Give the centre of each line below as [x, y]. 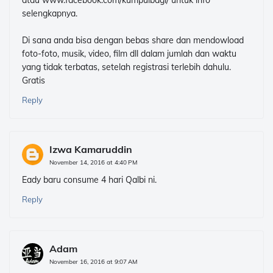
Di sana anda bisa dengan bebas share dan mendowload [133, 41]
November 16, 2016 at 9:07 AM [93, 262]
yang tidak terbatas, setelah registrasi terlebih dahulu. [126, 67]
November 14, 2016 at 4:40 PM [93, 163]
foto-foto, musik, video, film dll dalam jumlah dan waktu [129, 54]
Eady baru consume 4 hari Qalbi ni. [89, 180]
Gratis [34, 81]
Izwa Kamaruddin [91, 150]
